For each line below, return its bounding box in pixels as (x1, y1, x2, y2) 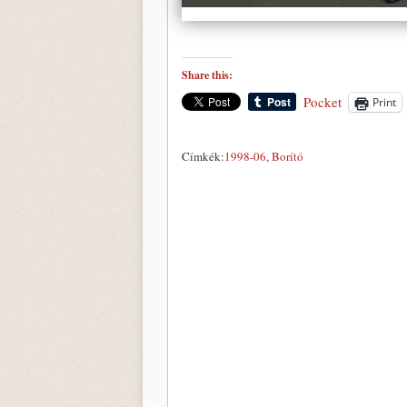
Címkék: (182, 148, 224, 165)
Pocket (303, 93, 342, 112)
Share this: (182, 67, 233, 84)
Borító (272, 148, 303, 165)
